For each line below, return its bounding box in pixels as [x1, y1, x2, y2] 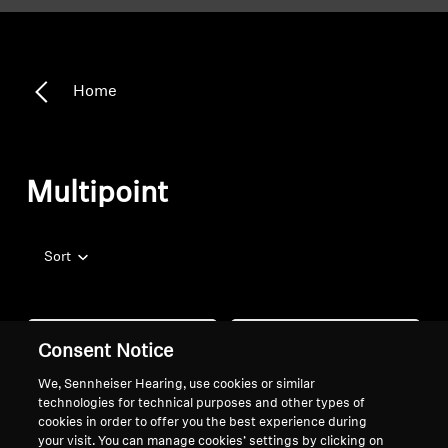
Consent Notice [38, 343, 174, 362]
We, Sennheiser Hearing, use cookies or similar [38, 378, 316, 391]
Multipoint [26, 179, 169, 210]
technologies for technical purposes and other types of [38, 397, 366, 410]
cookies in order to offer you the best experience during [38, 416, 368, 429]
